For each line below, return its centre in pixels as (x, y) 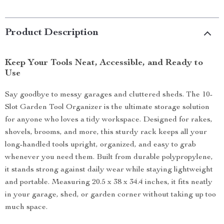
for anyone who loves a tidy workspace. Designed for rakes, (109, 120)
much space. (26, 207)
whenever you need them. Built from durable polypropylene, (109, 157)
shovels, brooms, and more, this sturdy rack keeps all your (106, 132)
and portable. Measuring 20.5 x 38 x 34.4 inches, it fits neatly (109, 182)
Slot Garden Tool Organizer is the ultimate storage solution (107, 107)
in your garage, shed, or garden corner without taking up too (110, 195)
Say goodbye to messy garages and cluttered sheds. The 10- (109, 95)
